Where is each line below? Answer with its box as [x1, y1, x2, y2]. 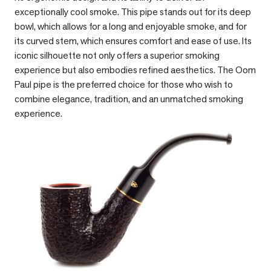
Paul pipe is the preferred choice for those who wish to [15, 78, 233, 91]
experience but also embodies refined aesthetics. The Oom [15, 64, 256, 77]
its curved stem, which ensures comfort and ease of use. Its [15, 34, 252, 48]
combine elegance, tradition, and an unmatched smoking [15, 93, 243, 106]
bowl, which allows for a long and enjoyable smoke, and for [15, 20, 247, 33]
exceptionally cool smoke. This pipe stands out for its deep [15, 5, 251, 19]
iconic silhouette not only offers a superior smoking [15, 49, 220, 62]
